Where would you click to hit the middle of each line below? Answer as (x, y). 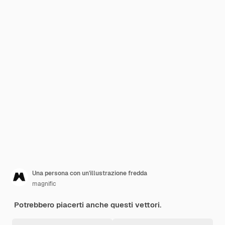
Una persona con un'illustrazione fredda (90, 173)
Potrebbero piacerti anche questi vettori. (88, 205)
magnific (44, 184)
